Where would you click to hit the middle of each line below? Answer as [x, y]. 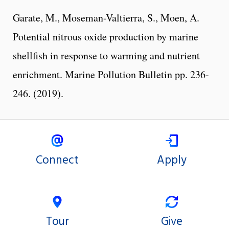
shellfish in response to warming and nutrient [106, 56]
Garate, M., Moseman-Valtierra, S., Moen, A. [106, 18]
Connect [57, 160]
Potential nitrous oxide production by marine [106, 37]
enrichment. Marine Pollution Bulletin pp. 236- [111, 75]
